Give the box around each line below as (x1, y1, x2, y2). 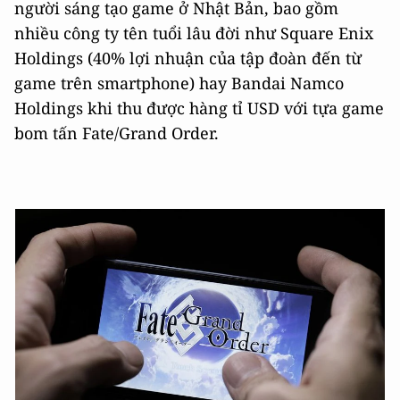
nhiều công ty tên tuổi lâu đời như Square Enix (14, 22, 373, 44)
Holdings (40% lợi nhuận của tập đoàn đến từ (14, 47, 362, 69)
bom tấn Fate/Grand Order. (14, 122, 219, 144)
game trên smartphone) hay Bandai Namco (14, 72, 344, 94)
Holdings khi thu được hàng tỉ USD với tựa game (14, 97, 384, 119)
